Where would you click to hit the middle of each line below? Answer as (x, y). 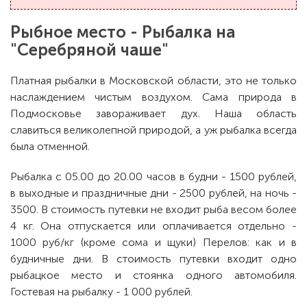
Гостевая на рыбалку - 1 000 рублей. (101, 292)
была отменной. (50, 146)
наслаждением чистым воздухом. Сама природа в (153, 97)
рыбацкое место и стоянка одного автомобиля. (153, 275)
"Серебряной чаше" (89, 50)
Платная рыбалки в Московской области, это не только (153, 81)
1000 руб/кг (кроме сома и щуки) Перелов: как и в (153, 242)
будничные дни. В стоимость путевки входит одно (153, 259)
